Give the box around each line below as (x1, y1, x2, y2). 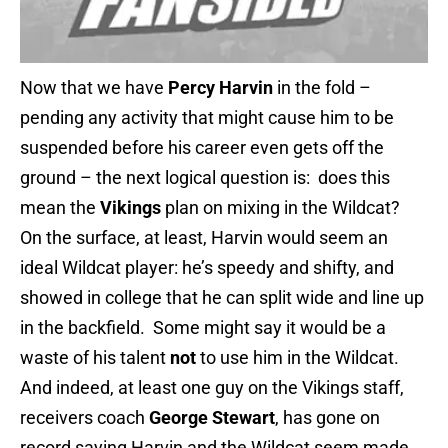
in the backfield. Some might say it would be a (20, 317, 386, 339)
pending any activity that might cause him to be (20, 107, 394, 129)
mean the (20, 197, 100, 219)
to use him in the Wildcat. (196, 347, 403, 369)
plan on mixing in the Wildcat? (161, 197, 404, 219)
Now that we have (20, 77, 168, 99)
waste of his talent (20, 347, 170, 369)
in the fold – (273, 77, 371, 99)
